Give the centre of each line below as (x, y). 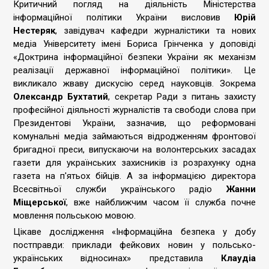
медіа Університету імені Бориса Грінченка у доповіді (134, 44)
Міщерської (40, 202)
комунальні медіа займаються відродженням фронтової (134, 136)
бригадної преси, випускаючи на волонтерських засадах (134, 150)
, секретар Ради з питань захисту (182, 97)
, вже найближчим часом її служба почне (161, 202)
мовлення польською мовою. (74, 216)
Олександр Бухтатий (61, 97)
